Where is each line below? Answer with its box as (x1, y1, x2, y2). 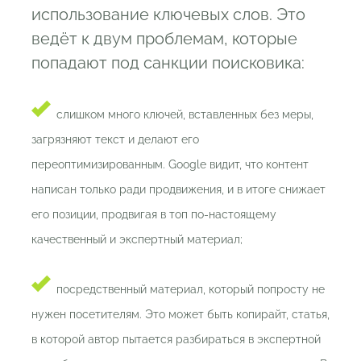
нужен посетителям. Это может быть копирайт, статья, (31, 308, 330, 321)
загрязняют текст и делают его (31, 133, 199, 146)
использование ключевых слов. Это (31, 5, 305, 24)
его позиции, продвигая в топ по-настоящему (31, 208, 276, 221)
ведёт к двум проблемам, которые (31, 29, 297, 48)
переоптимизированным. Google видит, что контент (31, 158, 309, 171)
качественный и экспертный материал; (31, 233, 243, 246)
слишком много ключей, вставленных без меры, (56, 108, 313, 121)
